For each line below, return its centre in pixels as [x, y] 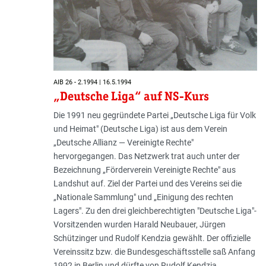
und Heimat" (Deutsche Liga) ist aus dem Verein [140, 129]
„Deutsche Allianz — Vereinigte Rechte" [123, 142]
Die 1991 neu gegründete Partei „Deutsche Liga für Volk [154, 115]
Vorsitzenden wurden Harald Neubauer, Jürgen [139, 224]
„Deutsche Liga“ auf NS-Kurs [131, 96]
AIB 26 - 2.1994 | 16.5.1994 [92, 82]
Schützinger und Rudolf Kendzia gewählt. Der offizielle [152, 238]
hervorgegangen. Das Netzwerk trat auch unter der [146, 156]
